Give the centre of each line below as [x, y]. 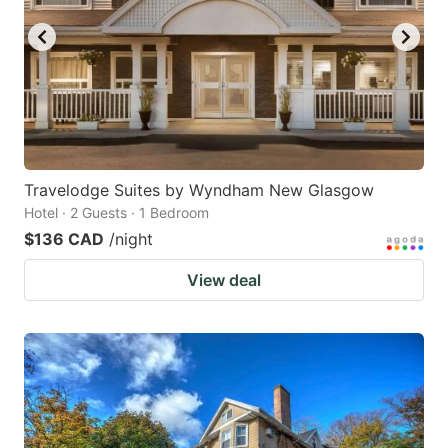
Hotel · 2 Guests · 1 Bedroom [116, 212]
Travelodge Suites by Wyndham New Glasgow [199, 189]
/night [131, 238]
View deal [224, 279]
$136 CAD [64, 238]
